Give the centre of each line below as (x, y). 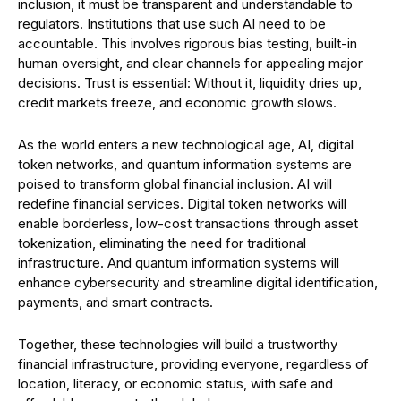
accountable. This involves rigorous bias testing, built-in (188, 43)
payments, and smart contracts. (115, 302)
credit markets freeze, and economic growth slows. (177, 102)
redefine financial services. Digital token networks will (182, 204)
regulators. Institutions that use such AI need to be (172, 24)
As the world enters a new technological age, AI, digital (186, 145)
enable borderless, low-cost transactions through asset (188, 223)
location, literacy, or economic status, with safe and (175, 384)
